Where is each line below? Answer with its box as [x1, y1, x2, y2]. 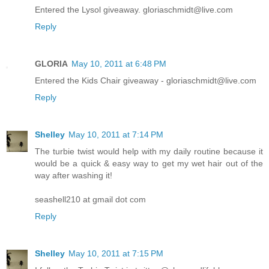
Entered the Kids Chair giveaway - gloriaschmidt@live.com [35, 76, 256, 86]
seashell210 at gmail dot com [35, 195, 146, 205]
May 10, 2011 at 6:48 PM [71, 59, 166, 69]
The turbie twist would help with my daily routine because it [35, 147, 263, 157]
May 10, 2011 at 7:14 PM [68, 130, 163, 140]
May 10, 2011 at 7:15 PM [68, 249, 163, 259]
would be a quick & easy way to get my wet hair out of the [35, 159, 263, 169]
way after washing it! [35, 171, 112, 181]
